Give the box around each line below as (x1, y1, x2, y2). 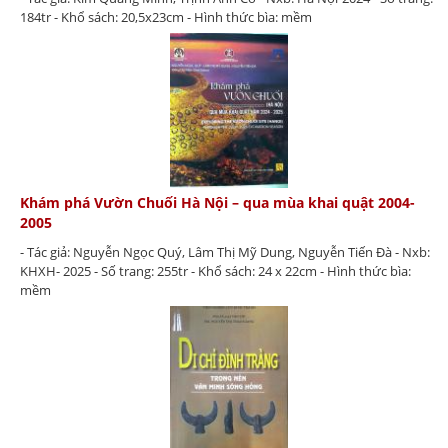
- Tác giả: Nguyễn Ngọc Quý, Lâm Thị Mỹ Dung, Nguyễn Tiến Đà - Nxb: (20, 242, 430, 261)
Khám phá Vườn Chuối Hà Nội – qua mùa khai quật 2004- (20, 192, 415, 212)
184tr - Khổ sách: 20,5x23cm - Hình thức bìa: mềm (20, 7, 312, 26)
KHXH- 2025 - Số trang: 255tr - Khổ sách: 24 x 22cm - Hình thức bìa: (20, 261, 411, 280)
